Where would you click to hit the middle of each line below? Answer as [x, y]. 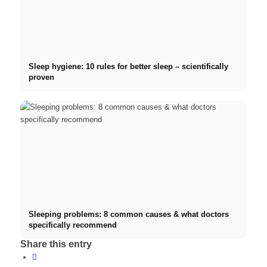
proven [41, 77]
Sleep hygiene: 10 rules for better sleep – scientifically [128, 67]
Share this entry [56, 244]
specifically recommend [72, 225]
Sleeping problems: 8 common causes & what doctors [128, 214]
